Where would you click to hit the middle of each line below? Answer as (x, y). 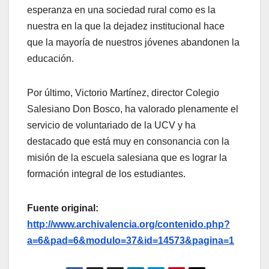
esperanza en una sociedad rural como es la (121, 10)
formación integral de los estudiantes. (106, 174)
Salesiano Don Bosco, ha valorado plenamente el (133, 109)
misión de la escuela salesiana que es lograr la (127, 158)
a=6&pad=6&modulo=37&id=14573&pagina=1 (131, 241)
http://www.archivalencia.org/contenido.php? (128, 225)
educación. (50, 59)
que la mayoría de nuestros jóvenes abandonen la (133, 43)
